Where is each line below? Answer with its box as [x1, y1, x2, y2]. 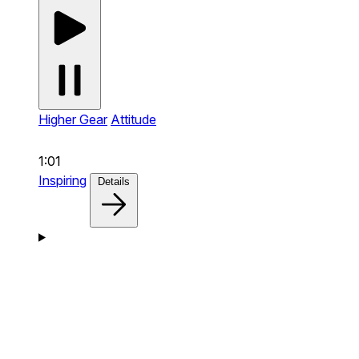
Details [98, 175, 130, 188]
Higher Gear [38, 111, 107, 127]
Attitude [111, 111, 156, 127]
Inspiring [38, 171, 87, 188]
